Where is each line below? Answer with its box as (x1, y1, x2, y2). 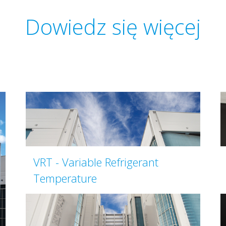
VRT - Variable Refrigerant (33, 154, 158, 169)
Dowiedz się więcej (25, 12, 201, 41)
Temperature (33, 171, 97, 186)
